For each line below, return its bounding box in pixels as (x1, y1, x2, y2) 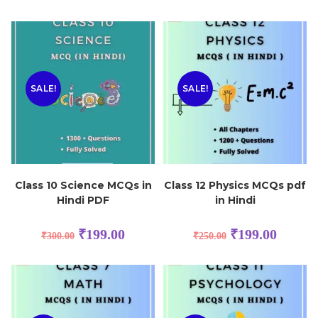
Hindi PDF (57, 194, 109, 207)
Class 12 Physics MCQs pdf (164, 179, 306, 192)
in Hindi (214, 194, 256, 207)
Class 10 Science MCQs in (14, 179, 152, 192)
